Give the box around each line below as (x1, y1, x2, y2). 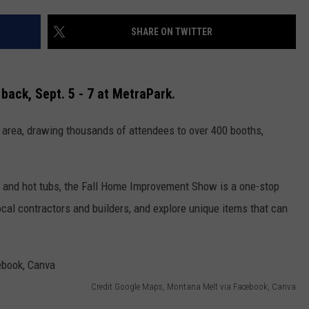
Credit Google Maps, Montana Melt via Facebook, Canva (91, 281, 296, 292)
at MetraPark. (97, 86, 175, 102)
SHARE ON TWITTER (131, 26, 212, 38)
